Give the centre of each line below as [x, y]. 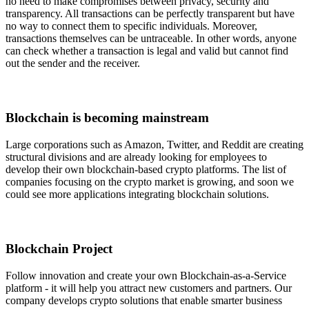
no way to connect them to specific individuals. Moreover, [131, 26]
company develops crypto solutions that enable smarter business [144, 300]
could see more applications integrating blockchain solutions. [137, 194]
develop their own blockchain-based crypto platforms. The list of [146, 169]
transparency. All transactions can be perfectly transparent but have [150, 13]
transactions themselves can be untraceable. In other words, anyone [151, 38]
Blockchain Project [59, 249]
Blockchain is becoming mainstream [107, 118]
